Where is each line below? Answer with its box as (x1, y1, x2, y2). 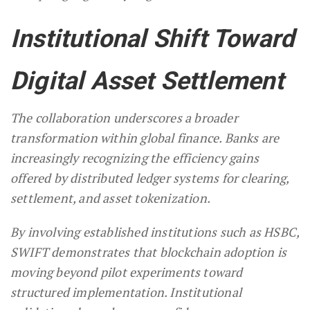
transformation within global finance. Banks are (10, 129, 280, 146)
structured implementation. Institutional (10, 283, 242, 300)
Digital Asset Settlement (10, 66, 284, 95)
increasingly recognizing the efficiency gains (10, 149, 259, 166)
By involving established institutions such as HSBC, (10, 223, 300, 240)
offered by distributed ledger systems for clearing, (10, 169, 289, 186)
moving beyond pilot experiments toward (10, 263, 243, 280)
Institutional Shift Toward (10, 24, 295, 53)
